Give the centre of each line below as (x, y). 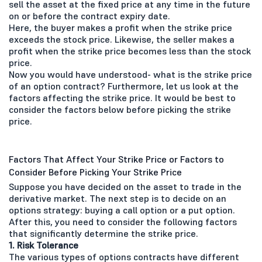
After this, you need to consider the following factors (123, 221)
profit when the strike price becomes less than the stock (130, 51)
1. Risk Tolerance (44, 245)
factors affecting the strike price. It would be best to (122, 97)
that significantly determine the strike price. (106, 233)
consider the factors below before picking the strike (120, 109)
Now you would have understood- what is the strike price (130, 74)
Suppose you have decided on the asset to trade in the (125, 186)
